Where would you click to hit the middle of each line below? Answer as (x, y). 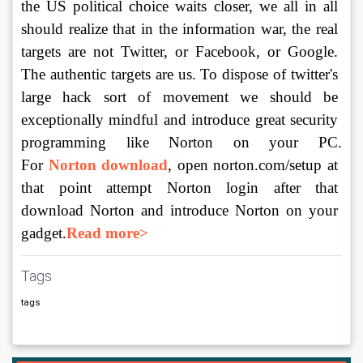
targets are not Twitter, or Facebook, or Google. (181, 52)
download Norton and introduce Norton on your (181, 211)
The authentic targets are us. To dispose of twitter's (181, 75)
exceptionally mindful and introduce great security (181, 120)
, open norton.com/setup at (255, 165)
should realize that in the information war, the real (181, 29)
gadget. (44, 233)
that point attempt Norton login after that (181, 188)
